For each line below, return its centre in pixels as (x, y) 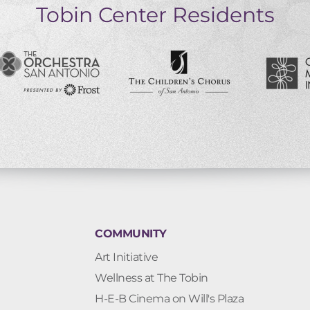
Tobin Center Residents (155, 15)
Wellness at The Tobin (152, 278)
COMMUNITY (131, 233)
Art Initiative (126, 257)
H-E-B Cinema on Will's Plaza (169, 299)
